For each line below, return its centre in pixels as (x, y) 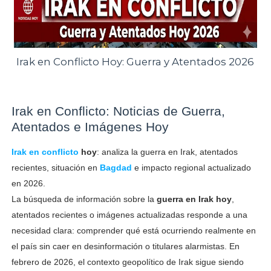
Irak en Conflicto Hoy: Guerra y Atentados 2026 (135, 62)
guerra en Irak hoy (194, 199)
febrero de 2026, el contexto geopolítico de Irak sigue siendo (127, 262)
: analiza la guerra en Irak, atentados (167, 152)
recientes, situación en (55, 167)
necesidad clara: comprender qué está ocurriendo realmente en (133, 230)
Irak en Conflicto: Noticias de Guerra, (118, 111)
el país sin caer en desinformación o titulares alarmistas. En (125, 246)
